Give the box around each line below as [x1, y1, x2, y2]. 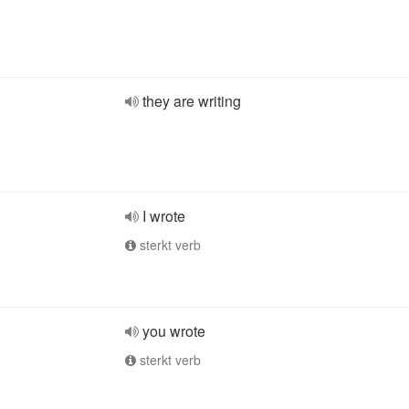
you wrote [142, 320, 205, 341]
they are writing [142, 90, 241, 111]
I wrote [142, 205, 185, 226]
